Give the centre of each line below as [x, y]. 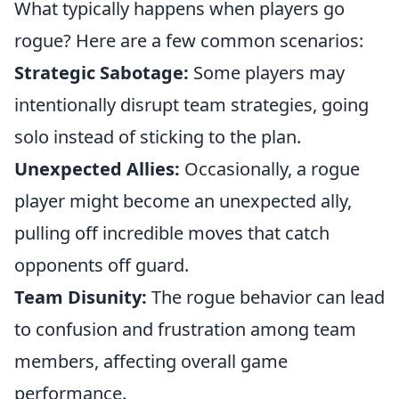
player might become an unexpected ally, [183, 201]
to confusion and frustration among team [185, 329]
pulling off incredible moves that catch [172, 233]
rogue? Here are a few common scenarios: [189, 41]
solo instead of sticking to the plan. [158, 137]
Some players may [267, 73]
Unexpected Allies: [97, 169]
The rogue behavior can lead [266, 297]
